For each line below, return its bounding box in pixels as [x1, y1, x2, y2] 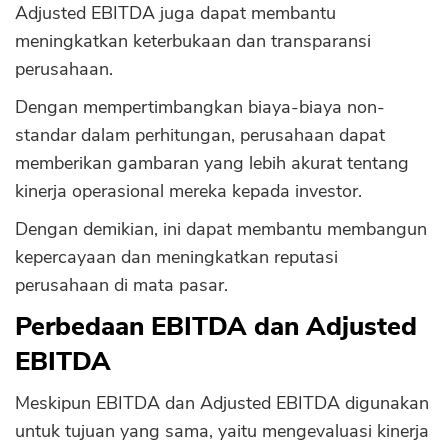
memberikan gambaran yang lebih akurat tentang [15, 151, 409, 175]
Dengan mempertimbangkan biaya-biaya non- [15, 95, 385, 119]
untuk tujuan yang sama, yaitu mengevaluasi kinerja [15, 419, 429, 443]
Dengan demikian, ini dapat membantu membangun [15, 217, 427, 241]
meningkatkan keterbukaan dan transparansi [15, 29, 371, 53]
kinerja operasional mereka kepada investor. [15, 179, 362, 203]
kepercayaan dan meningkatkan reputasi [15, 245, 338, 269]
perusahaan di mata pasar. [15, 273, 228, 297]
